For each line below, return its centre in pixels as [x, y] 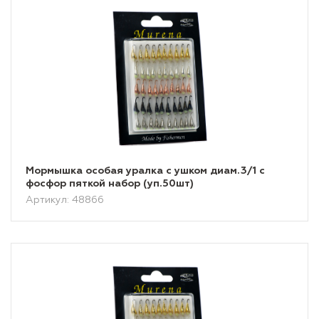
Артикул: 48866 [65, 200]
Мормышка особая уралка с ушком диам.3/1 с [145, 171]
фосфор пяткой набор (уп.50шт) [110, 184]
